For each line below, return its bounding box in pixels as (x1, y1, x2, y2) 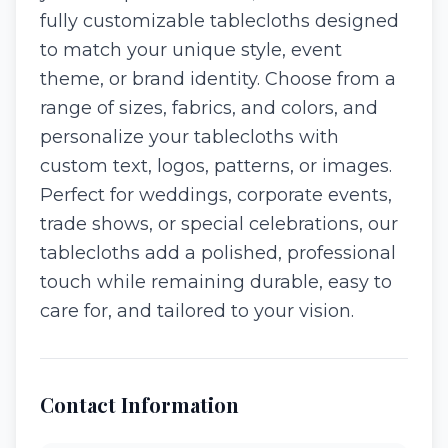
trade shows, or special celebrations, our (40, 213, 398, 235)
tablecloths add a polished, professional (40, 242, 396, 264)
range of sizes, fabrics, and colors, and (40, 97, 378, 119)
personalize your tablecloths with (40, 126, 339, 148)
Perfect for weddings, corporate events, (40, 184, 392, 206)
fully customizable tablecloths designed (40, 10, 399, 32)
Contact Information (40, 391, 239, 418)
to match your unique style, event (40, 39, 342, 61)
